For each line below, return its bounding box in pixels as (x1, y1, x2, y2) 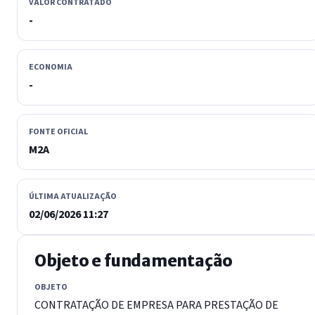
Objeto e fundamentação (34, 250, 233, 271)
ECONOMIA (29, 60, 72, 73)
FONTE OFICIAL (29, 125, 88, 138)
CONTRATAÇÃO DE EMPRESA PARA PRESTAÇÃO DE (34, 297, 278, 313)
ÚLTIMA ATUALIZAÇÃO (29, 190, 117, 202)
